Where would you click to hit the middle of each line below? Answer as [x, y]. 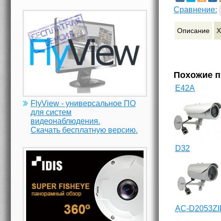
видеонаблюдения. [66, 121]
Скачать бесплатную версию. [84, 130]
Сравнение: [195, 10]
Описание [193, 31]
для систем [51, 112]
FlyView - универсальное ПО [83, 103]
